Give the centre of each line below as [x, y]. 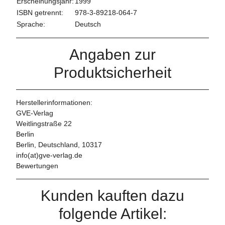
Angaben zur [113, 55]
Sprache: [31, 24]
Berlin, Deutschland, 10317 [59, 145]
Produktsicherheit [113, 73]
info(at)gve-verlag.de [49, 155]
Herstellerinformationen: [54, 103]
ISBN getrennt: [40, 13]
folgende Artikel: [113, 214]
